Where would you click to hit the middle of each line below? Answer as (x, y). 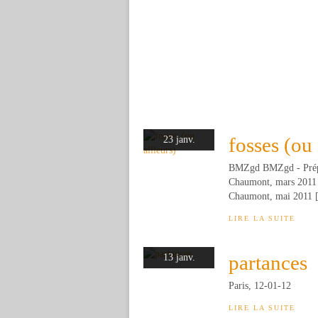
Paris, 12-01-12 (260, 286)
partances (268, 263)
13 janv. (179, 257)
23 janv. (179, 139)
